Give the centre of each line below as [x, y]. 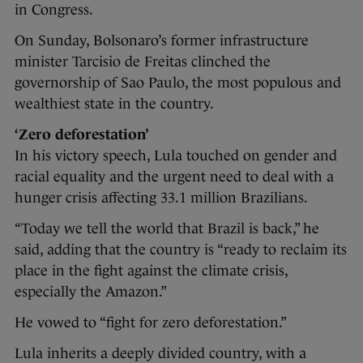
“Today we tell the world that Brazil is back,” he [167, 228]
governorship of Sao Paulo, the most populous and [178, 82]
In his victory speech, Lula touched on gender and [176, 155]
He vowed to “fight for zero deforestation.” [151, 322]
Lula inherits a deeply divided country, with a [160, 353]
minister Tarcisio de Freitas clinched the [143, 61]
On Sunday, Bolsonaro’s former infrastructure [162, 40]
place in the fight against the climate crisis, [151, 270]
